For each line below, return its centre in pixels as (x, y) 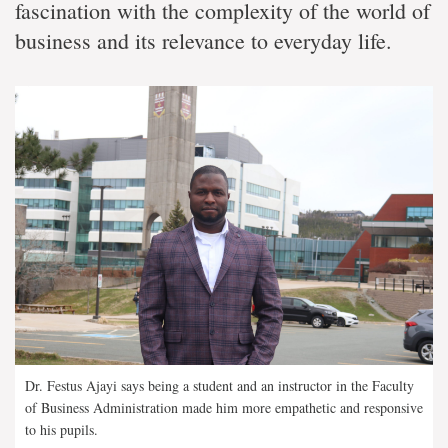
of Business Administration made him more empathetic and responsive (224, 407)
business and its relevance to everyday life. (207, 40)
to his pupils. (61, 429)
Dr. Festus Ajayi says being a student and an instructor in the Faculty (219, 385)
